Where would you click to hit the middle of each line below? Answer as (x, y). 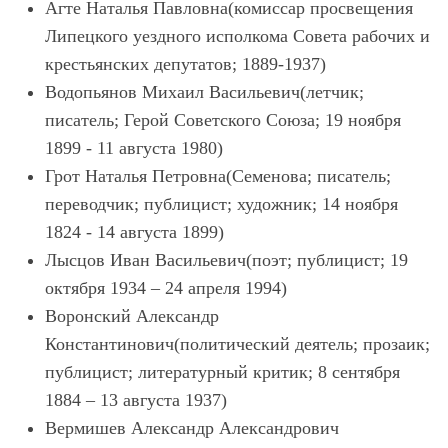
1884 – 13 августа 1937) (136, 400)
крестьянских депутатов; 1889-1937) (185, 64)
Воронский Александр (132, 316)
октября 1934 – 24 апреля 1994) (166, 288)
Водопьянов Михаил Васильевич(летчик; (204, 92)
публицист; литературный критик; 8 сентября (222, 372)
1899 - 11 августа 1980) (134, 148)
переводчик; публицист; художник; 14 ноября (221, 204)
